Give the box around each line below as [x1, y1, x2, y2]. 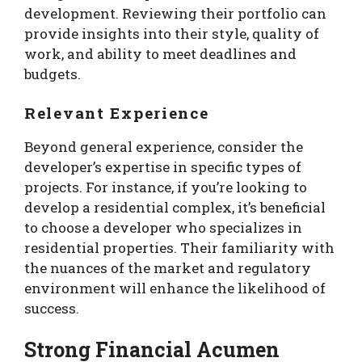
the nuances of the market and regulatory [24, 258, 311, 277]
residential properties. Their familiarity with [24, 238, 335, 257]
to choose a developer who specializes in [24, 217, 302, 237]
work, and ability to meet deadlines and [24, 44, 297, 64]
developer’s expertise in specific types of [24, 157, 301, 176]
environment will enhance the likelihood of [24, 278, 326, 297]
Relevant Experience [24, 102, 209, 123]
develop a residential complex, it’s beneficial [24, 197, 326, 217]
